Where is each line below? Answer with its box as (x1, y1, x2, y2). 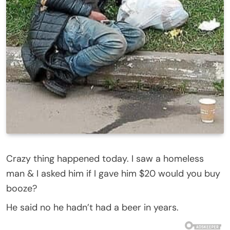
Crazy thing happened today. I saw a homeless (6, 152, 204, 165)
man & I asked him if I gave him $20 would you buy (6, 167, 220, 180)
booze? (6, 182, 37, 195)
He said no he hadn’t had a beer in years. (6, 201, 179, 214)
